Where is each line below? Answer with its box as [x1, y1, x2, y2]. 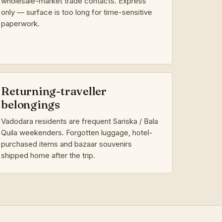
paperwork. [1, 18, 40, 28]
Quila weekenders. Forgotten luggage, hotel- [1, 127, 153, 137]
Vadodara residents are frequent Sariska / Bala [1, 116, 159, 126]
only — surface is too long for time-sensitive [1, 7, 153, 17]
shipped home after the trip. [1, 150, 96, 160]
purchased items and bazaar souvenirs [1, 139, 132, 149]
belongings [1, 97, 60, 111]
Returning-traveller [1, 84, 107, 98]
